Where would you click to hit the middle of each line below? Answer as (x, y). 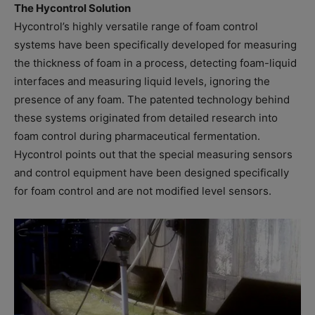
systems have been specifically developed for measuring (155, 45)
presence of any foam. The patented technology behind (152, 100)
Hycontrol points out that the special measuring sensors (153, 155)
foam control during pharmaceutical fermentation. (137, 136)
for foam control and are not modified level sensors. (143, 191)
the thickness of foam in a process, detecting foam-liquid (155, 63)
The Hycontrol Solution (72, 8)
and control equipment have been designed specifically (152, 173)
